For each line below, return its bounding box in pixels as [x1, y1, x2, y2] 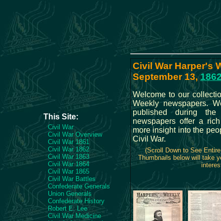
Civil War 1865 [48, 168, 89, 175]
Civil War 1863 [48, 153, 89, 160]
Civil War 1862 [48, 146, 89, 153]
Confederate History [48, 197, 105, 205]
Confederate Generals [48, 183, 110, 190]
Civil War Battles [48, 175, 96, 183]
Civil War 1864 [48, 160, 89, 168]
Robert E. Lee [48, 205, 87, 212]
